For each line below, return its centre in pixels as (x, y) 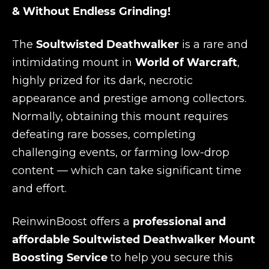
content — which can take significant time (127, 171)
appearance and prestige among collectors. (129, 98)
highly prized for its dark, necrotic (102, 80)
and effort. (39, 189)
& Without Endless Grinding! (91, 11)
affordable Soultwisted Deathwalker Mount (134, 240)
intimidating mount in (74, 62)
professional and (179, 222)
